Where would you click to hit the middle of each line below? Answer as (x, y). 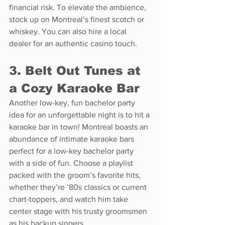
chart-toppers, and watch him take (70, 199)
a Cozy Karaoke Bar (74, 88)
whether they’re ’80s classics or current (79, 187)
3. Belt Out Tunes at (77, 70)
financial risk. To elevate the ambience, (79, 7)
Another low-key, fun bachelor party (73, 102)
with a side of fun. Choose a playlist (72, 163)
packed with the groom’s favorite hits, (76, 175)
